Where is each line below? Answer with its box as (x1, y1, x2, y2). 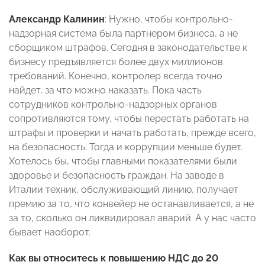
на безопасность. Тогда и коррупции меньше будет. (9, 141, 243, 153)
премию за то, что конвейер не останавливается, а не (9, 198, 254, 210)
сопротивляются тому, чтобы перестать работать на (9, 113, 249, 125)
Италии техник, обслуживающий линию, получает (9, 184, 238, 196)
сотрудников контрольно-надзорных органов (9, 99, 217, 111)
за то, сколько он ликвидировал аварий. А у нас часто (9, 212, 256, 224)
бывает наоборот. (9, 227, 91, 238)
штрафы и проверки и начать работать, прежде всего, (9, 127, 256, 139)
